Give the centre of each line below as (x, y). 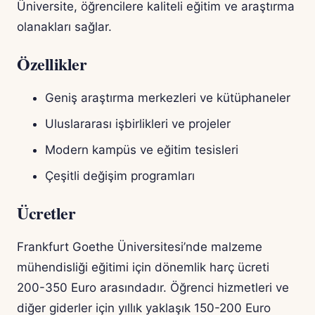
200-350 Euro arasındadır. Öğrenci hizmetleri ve (153, 288)
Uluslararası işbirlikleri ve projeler (138, 124)
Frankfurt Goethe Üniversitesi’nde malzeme (140, 247)
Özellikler (52, 64)
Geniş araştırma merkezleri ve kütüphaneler (168, 98)
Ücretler (46, 213)
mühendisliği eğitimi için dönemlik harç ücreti (143, 268)
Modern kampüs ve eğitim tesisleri (142, 150)
